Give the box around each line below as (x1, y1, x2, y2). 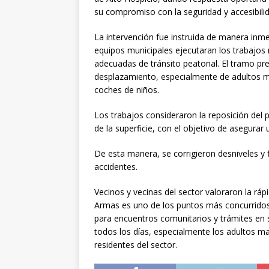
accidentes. (94, 160, 138, 172)
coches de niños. (94, 83, 159, 95)
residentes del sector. (94, 238, 177, 250)
